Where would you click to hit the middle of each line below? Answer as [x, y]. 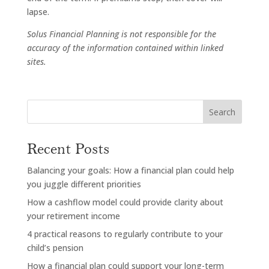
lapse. [38, 11]
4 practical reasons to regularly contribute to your [125, 234]
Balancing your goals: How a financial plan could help [130, 170]
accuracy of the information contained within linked [125, 47]
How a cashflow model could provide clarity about [125, 202]
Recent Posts [68, 149]
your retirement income [73, 216]
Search [222, 112]
